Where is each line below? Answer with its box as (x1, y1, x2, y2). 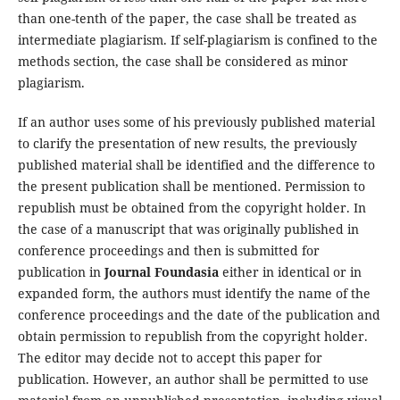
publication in (17, 263, 104, 281)
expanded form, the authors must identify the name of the (17, 285, 371, 303)
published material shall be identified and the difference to (17, 156, 375, 174)
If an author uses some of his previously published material (17, 113, 375, 131)
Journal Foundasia (104, 263, 219, 281)
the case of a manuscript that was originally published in (17, 221, 359, 238)
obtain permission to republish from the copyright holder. (17, 328, 368, 346)
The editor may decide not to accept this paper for (17, 349, 322, 367)
